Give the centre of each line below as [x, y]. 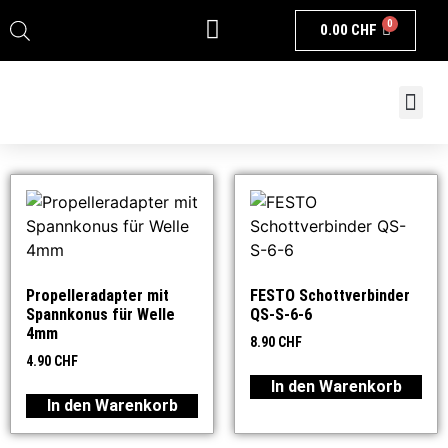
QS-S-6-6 [281, 314]
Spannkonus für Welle [100, 314]
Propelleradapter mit [97, 295]
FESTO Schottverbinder [330, 295]
